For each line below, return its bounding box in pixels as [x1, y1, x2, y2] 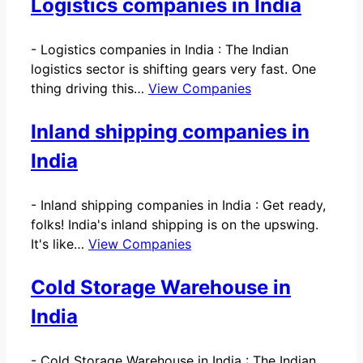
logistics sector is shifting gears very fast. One [31, 60, 316, 77]
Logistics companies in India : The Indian [41, 41, 288, 58]
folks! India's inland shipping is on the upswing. [31, 216, 318, 233]
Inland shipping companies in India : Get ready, [41, 196, 326, 213]
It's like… [31, 235, 88, 252]
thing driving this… [31, 79, 148, 96]
